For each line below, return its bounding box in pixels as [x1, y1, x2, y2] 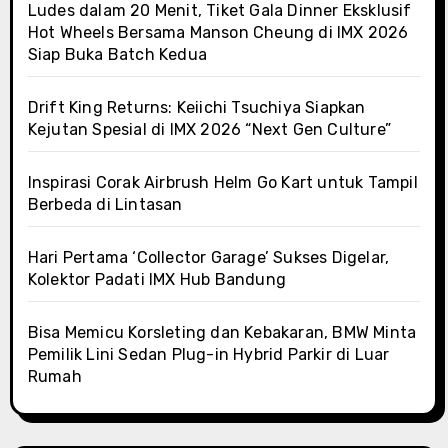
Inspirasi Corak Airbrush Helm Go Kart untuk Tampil [27, 172, 418, 192]
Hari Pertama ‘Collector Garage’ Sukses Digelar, [27, 247, 390, 267]
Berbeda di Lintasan [27, 194, 183, 214]
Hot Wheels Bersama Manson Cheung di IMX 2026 [27, 22, 409, 42]
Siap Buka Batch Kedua [27, 44, 207, 64]
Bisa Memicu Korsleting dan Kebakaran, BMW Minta [27, 322, 417, 342]
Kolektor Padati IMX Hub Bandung [27, 269, 286, 289]
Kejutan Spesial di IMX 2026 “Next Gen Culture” [27, 119, 391, 139]
